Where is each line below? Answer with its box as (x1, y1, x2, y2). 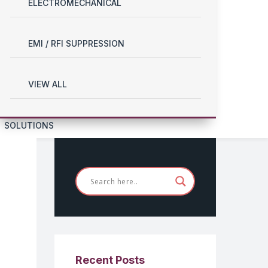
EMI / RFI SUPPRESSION (28, 38, 124, 48)
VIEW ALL (28, 79, 67, 89)
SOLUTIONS (4, 120, 54, 130)
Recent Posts (75, 254, 145, 266)
